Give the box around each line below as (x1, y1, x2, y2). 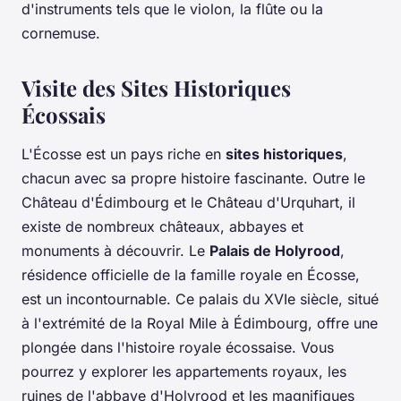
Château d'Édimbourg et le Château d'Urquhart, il (21, 192, 355, 211)
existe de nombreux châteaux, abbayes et (21, 217, 303, 235)
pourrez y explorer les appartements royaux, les (21, 362, 346, 380)
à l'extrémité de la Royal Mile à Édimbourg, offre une (21, 313, 378, 332)
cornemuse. (21, 23, 100, 42)
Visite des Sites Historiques (21, 73, 291, 102)
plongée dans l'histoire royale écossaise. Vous (21, 337, 334, 356)
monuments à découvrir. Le (21, 241, 209, 260)
